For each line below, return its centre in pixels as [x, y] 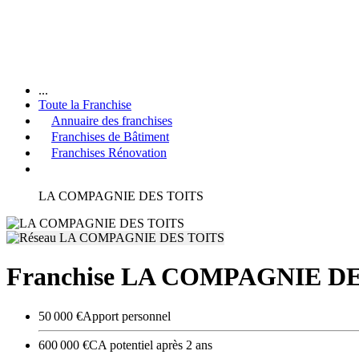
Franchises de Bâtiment [110, 136]
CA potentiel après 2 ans [151, 345]
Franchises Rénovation [109, 152]
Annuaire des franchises [112, 120]
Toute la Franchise [85, 104]
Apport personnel [127, 316]
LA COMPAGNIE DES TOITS [121, 196]
